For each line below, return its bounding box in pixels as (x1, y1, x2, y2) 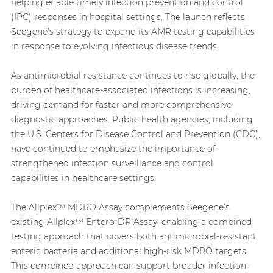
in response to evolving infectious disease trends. (10, 41, 219, 52)
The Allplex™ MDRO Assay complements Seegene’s (10, 202, 230, 213)
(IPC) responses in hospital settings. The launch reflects (10, 12, 245, 23)
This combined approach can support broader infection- (10, 260, 249, 272)
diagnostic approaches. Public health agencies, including (10, 114, 253, 126)
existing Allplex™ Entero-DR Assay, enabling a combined (10, 216, 252, 228)
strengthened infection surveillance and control (10, 158, 213, 169)
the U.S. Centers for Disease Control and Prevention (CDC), (10, 129, 260, 140)
